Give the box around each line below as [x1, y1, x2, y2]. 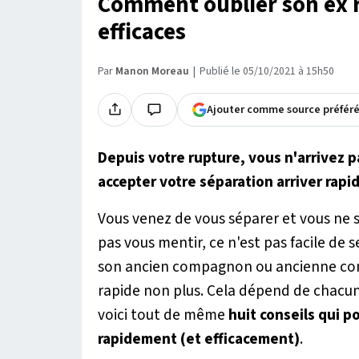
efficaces [98, 15, 186, 49]
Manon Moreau [115, 63, 189, 79]
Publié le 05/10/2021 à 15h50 [200, 63, 334, 79]
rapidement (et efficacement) [98, 327, 300, 350]
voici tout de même [98, 303, 228, 326]
